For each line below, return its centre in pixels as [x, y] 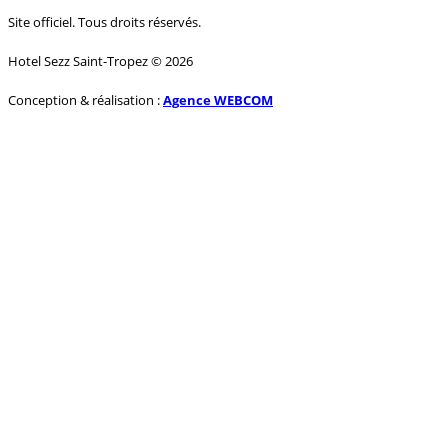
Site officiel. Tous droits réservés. [104, 21]
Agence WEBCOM [218, 99]
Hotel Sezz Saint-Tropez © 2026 [100, 60]
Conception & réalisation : [85, 99]
